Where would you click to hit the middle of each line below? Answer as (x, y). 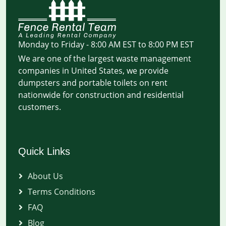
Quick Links (44, 151)
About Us (45, 176)
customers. (40, 107)
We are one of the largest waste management (105, 59)
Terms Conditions (62, 192)
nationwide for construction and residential (101, 95)
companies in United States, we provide (93, 71)
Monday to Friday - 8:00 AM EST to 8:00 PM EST (106, 44)
